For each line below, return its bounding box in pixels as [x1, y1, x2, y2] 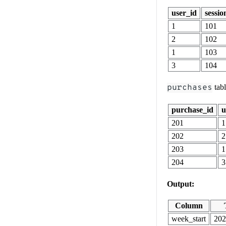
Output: [167, 179, 194, 188]
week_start [172, 214, 206, 223]
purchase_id [172, 105, 213, 114]
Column [175, 201, 203, 210]
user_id [172, 8, 197, 17]
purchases [167, 82, 212, 93]
